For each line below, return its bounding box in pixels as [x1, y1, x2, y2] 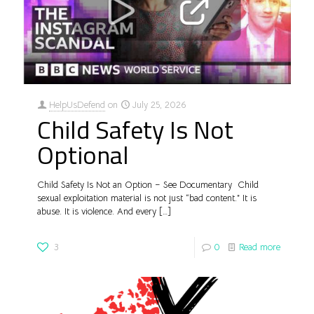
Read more [239, 241, 280, 254]
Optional [37, 135, 129, 175]
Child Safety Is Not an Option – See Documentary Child [37, 179, 259, 191]
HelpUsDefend [49, 99, 105, 111]
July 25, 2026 [132, 99, 186, 111]
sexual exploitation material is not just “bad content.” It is [37, 192, 257, 205]
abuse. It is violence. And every [37, 205, 156, 218]
